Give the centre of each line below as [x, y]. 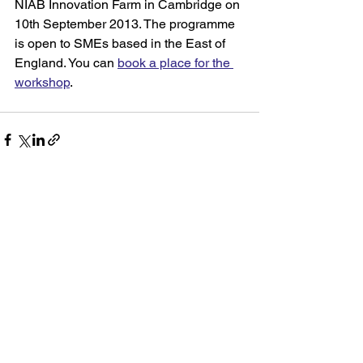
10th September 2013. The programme [126, 24]
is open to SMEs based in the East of [122, 44]
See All [241, 199]
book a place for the [175, 63]
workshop [42, 83]
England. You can [66, 63]
